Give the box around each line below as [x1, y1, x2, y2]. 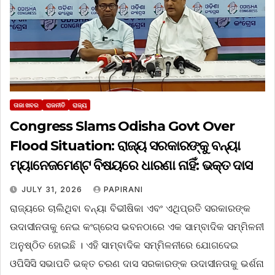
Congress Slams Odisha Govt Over [10, 117, 234, 134]
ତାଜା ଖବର [14, 101, 39, 109]
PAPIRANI [104, 184, 143, 194]
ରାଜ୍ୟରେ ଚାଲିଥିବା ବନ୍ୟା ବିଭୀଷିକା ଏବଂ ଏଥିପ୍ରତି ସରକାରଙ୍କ [10, 201, 250, 214]
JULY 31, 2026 [21, 184, 85, 194]
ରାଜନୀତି [46, 101, 65, 109]
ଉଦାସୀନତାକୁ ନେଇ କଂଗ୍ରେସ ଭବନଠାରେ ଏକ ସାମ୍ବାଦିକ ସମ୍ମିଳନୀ [10, 220, 264, 233]
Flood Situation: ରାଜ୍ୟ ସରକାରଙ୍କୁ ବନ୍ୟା [10, 137, 240, 154]
